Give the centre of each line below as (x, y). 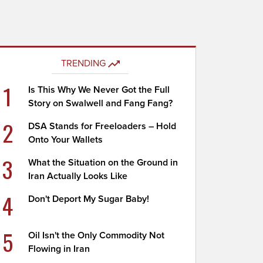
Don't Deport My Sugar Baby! (89, 199)
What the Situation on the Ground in (103, 163)
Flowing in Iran (59, 249)
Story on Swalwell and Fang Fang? (101, 103)
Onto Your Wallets (66, 140)
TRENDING (83, 63)
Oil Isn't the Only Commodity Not (97, 235)
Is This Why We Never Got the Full (99, 90)
